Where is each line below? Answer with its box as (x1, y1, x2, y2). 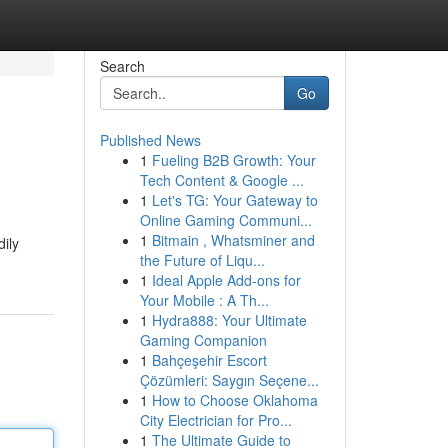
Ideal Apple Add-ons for (151, 270, 301, 290)
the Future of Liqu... (139, 250, 265, 270)
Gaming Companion (139, 330, 267, 350)
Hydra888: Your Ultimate (151, 310, 307, 330)
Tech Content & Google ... (139, 170, 304, 190)
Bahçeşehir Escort (151, 350, 267, 370)
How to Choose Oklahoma (151, 390, 318, 410)
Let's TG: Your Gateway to (151, 190, 318, 210)
